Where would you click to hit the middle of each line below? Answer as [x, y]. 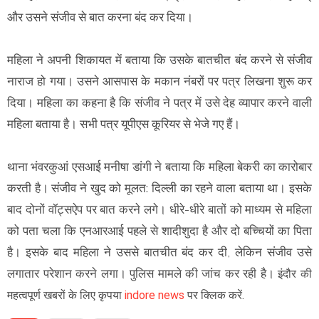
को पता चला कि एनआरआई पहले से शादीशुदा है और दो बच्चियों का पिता [159, 230]
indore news [155, 295]
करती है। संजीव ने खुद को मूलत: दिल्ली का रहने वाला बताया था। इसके [159, 188]
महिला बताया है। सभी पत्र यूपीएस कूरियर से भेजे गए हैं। [125, 124]
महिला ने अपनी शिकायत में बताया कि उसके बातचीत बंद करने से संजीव [159, 59]
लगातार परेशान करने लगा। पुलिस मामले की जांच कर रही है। [143, 273]
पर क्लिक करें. [214, 295]
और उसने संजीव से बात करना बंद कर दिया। [101, 17]
